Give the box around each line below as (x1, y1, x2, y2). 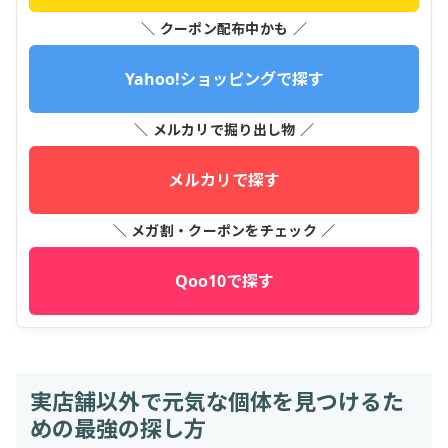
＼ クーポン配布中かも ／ (141, 18, 307, 38)
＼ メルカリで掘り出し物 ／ (134, 119, 314, 139)
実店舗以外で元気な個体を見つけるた (29, 383, 404, 416)
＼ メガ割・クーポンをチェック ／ (112, 220, 336, 240)
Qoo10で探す (174, 269, 274, 292)
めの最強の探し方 (29, 410, 206, 443)
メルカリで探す (168, 168, 280, 191)
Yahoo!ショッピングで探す (124, 67, 324, 90)
